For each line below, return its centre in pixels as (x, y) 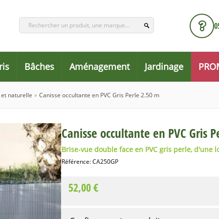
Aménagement (99, 66)
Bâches (39, 66)
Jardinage (164, 66)
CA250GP (105, 162)
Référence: (77, 162)
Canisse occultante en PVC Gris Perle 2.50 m (99, 95)
